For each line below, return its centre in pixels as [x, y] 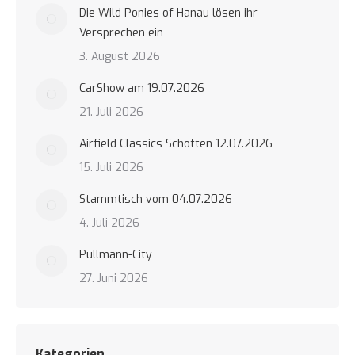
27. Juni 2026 [114, 279]
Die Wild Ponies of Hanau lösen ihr [168, 13]
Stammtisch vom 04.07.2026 [156, 199]
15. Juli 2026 [111, 168]
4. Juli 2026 [109, 223]
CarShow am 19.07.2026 [142, 88]
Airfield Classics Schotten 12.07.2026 [176, 144]
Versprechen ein [121, 33]
